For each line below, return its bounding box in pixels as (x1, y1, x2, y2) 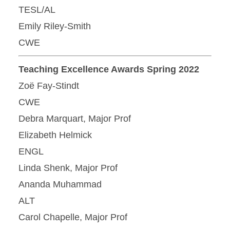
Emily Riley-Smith (18, 21, 91, 31)
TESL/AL (18, 5, 55, 15)
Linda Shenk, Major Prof (18, 163, 118, 173)
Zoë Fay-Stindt (18, 81, 79, 91)
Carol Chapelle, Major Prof (18, 212, 127, 222)
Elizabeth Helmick (18, 130, 92, 140)
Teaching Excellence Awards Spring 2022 (18, 64, 199, 74)
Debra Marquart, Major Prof (18, 113, 131, 124)
